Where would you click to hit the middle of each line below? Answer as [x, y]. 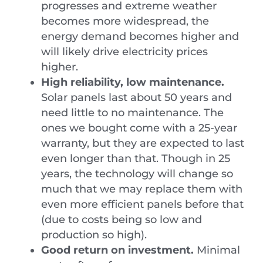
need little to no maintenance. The [132, 112]
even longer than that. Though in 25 [136, 158]
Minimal [217, 249]
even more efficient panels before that [142, 204]
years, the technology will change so [137, 173]
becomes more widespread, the [125, 21]
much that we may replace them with [142, 188]
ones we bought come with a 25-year [139, 127]
